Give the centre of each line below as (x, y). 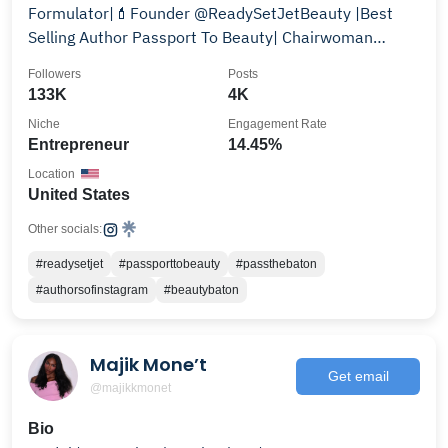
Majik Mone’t (148, 364)
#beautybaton (201, 290)
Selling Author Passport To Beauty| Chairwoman (200, 37)
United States (79, 194)
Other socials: (65, 229)
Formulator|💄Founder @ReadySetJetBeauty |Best (210, 13)
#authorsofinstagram (92, 290)
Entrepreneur (78, 144)
